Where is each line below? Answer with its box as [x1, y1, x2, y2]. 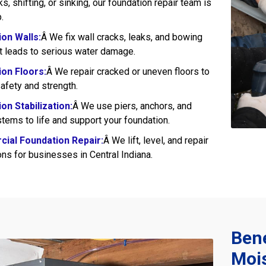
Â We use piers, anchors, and [72, 100, 192, 112]
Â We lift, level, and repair [103, 134, 208, 146]
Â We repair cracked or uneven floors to [46, 65, 210, 77]
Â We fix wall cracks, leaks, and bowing [41, 31, 202, 43]
